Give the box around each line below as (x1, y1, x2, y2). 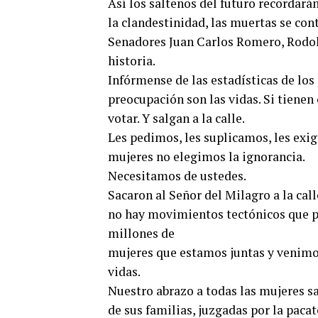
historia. (108, 53, 158, 69)
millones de (108, 225, 175, 241)
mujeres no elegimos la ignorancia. (108, 148, 305, 165)
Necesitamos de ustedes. (108, 168, 248, 184)
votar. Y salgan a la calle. (108, 110, 245, 126)
